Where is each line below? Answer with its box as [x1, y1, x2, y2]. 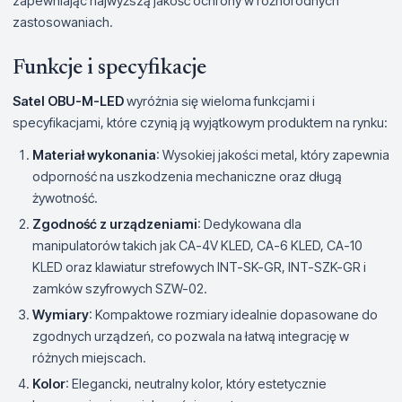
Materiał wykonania [32, 146, 156, 162]
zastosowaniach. [13, 13, 113, 30]
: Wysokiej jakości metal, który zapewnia [156, 146, 389, 162]
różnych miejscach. [32, 349, 146, 365]
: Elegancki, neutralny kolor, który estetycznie [66, 375, 327, 391]
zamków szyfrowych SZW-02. [32, 280, 207, 296]
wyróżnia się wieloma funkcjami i [124, 92, 315, 109]
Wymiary [32, 306, 89, 322]
